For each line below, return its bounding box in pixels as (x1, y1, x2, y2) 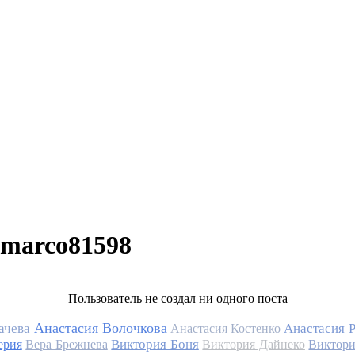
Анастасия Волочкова (33, 319, 167, 336)
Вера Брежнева (25, 337, 108, 351)
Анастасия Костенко (170, 321, 281, 335)
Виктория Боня (111, 336, 199, 352)
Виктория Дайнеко (202, 337, 305, 351)
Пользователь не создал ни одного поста (67, 291, 288, 305)
